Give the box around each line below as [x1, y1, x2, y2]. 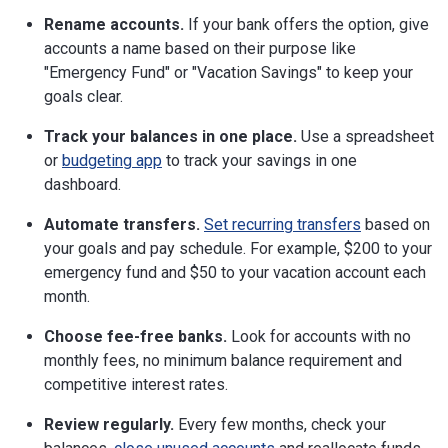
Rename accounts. [44, 14, 184, 34]
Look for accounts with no [227, 326, 411, 346]
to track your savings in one [162, 150, 357, 170]
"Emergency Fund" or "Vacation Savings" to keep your [44, 62, 413, 82]
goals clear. [44, 86, 123, 106]
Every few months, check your [174, 414, 386, 434]
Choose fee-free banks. [44, 326, 227, 346]
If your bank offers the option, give [184, 14, 429, 34]
